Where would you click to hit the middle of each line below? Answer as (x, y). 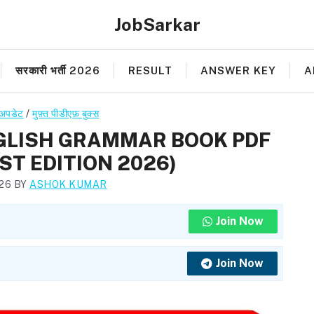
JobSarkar (157, 25)
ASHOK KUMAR (68, 185)
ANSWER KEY (238, 70)
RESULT (150, 70)
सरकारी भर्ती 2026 (58, 70)
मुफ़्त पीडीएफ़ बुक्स (66, 114)
